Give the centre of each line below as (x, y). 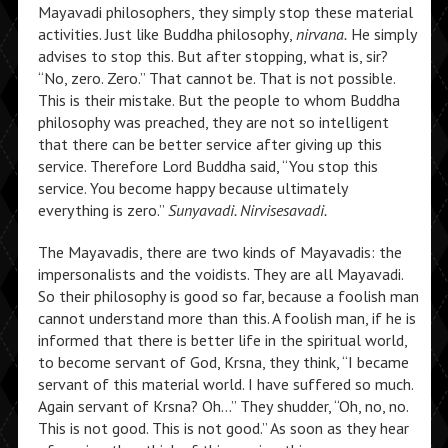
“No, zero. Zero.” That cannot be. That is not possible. (216, 78)
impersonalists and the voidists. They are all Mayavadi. (220, 274)
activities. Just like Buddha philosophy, (166, 34)
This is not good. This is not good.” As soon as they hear (223, 428)
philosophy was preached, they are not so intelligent (213, 122)
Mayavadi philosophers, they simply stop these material (225, 12)
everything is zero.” (102, 210)
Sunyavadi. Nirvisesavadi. (247, 210)
